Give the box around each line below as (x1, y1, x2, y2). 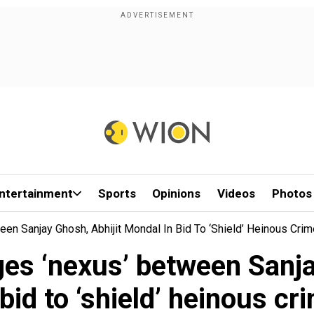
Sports (97, 186, 136, 200)
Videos (217, 186, 256, 200)
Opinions (152, 186, 201, 200)
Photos (271, 186, 312, 200)
